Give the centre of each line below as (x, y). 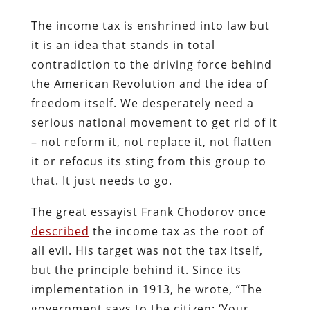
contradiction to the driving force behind (151, 64)
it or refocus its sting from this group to (148, 161)
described (60, 231)
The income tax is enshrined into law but (150, 25)
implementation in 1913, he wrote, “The (146, 289)
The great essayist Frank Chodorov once (148, 211)
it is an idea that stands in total (123, 45)
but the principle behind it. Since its (136, 270)
